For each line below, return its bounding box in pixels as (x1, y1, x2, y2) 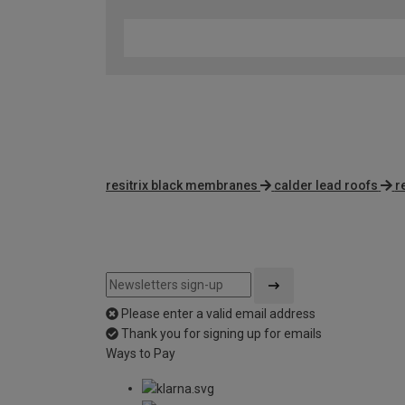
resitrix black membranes (106, 178, 258, 193)
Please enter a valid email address (121, 306, 316, 322)
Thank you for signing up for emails (121, 326, 322, 342)
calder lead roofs (274, 178, 379, 193)
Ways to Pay (106, 346, 175, 362)
